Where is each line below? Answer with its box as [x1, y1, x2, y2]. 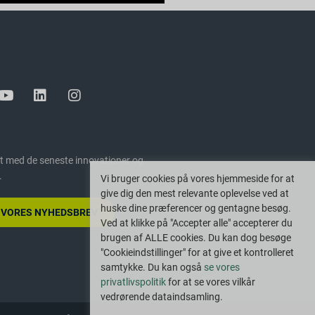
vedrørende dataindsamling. [101, 291, 223, 302]
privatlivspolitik [101, 276, 166, 288]
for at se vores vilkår [166, 276, 255, 288]
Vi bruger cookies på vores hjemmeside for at [101, 173, 295, 184]
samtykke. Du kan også [101, 262, 204, 273]
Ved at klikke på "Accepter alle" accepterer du [101, 217, 292, 229]
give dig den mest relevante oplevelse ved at [101, 188, 289, 199]
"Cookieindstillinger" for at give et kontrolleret [101, 247, 294, 258]
